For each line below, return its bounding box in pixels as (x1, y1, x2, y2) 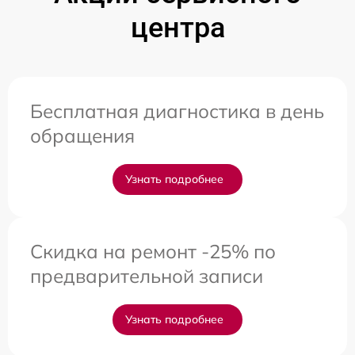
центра (130, 11, 225, 44)
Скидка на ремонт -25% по (30, 239, 276, 263)
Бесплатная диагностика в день (30, 99, 324, 123)
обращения (30, 124, 135, 147)
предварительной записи (30, 264, 263, 288)
